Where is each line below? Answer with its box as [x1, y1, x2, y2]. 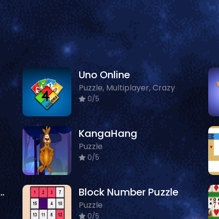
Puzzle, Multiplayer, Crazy [79, 82, 175, 93]
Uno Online [79, 68, 130, 82]
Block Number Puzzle [79, 185, 178, 199]
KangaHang [79, 127, 137, 140]
